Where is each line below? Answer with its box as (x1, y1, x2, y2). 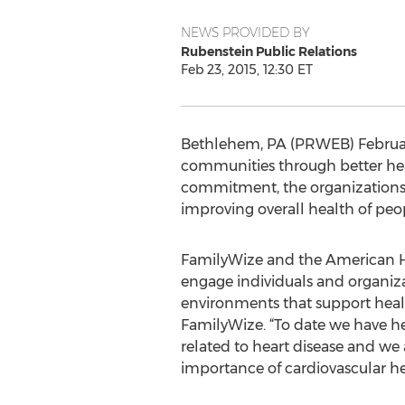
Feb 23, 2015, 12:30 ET (180, 61, 313, 78)
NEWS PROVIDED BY (180, 24, 310, 41)
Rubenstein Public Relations (180, 43, 357, 60)
